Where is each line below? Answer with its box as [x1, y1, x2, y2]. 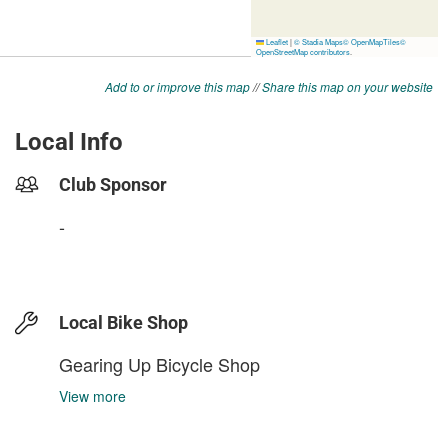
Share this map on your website [262, 77, 433, 95]
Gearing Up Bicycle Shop [59, 350, 260, 377]
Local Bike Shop [59, 311, 188, 333]
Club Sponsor [59, 173, 167, 195]
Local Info [15, 127, 123, 156]
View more [59, 385, 126, 406]
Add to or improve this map [105, 77, 250, 95]
